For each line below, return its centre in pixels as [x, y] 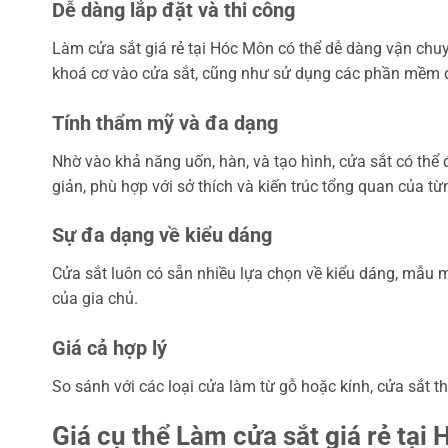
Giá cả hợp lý [109, 348]
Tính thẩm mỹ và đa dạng [165, 122]
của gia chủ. [95, 299]
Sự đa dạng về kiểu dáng [162, 235]
